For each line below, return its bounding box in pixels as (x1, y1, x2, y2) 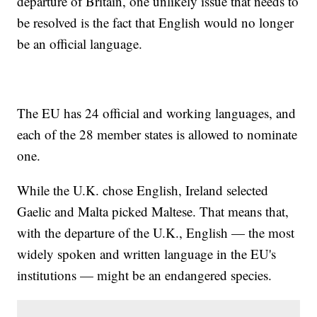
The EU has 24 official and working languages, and (17, 104, 296, 122)
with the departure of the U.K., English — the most (17, 224, 295, 242)
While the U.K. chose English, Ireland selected (17, 181, 269, 200)
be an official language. (17, 35, 143, 53)
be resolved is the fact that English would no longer (17, 13, 294, 32)
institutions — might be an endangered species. (17, 266, 272, 284)
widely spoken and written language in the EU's (17, 245, 277, 263)
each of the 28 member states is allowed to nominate (17, 125, 298, 144)
